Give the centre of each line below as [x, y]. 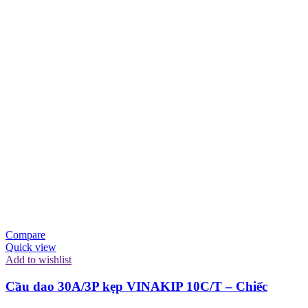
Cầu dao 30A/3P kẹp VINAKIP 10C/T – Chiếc [136, 287]
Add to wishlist [38, 260]
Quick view [31, 247]
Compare [25, 235]
